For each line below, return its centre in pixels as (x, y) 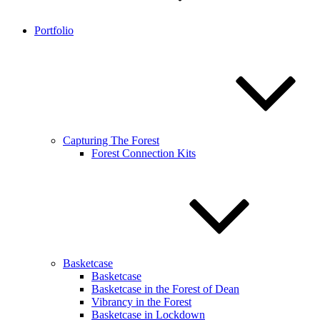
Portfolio (54, 30)
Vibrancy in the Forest (141, 302)
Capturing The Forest (111, 140)
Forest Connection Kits (144, 153)
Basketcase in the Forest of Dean (165, 289)
